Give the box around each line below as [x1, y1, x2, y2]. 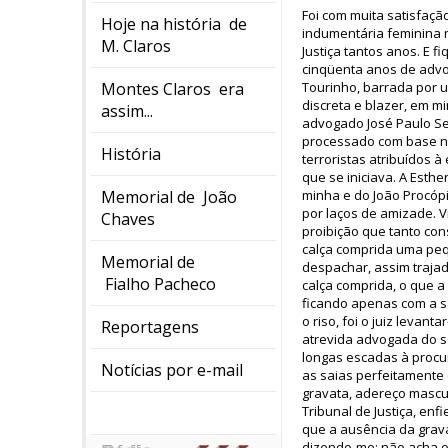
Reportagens [101, 316, 199, 338]
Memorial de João [101, 186, 237, 208]
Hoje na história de [101, 13, 247, 35]
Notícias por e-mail [101, 359, 243, 381]
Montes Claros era [101, 78, 244, 100]
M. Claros [101, 35, 171, 57]
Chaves [101, 208, 155, 230]
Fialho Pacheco [101, 273, 216, 295]
